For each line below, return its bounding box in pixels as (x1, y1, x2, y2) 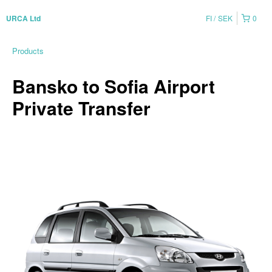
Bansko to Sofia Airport (12, 73, 215, 99)
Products (12, 45, 44, 56)
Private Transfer (12, 95, 151, 121)
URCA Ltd (6, 13, 41, 24)
